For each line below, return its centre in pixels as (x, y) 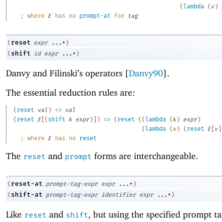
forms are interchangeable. (145, 156)
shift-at (27, 195)
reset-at (27, 184)
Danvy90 (146, 73)
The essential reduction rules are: (71, 92)
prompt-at (95, 16)
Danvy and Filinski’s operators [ (67, 73)
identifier (118, 195)
